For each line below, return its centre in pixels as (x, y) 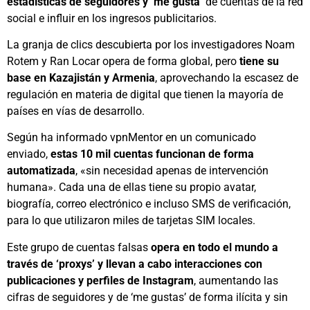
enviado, (29, 154)
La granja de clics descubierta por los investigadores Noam (151, 44)
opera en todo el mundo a (213, 247)
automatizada (41, 171)
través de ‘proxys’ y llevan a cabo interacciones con (135, 264)
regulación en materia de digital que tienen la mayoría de (145, 94)
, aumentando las (236, 280)
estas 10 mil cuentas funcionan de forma (152, 154)
